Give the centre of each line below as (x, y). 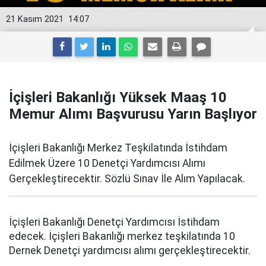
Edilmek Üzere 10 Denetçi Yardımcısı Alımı (107, 163)
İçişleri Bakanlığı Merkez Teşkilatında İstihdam (118, 148)
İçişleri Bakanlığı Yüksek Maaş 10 (118, 97)
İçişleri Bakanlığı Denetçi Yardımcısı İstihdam (114, 222)
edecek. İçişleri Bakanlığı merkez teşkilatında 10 (122, 236)
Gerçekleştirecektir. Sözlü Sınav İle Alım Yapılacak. (127, 179)
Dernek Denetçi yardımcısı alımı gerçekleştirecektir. (130, 251)
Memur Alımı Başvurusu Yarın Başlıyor (133, 114)
